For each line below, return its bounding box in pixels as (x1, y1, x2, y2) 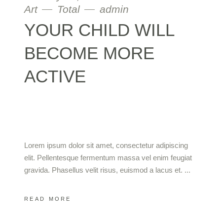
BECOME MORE (24, 43, 154, 63)
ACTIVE (24, 66, 86, 86)
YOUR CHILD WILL (24, 20, 174, 39)
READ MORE (24, 196, 72, 202)
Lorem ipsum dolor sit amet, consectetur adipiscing (24, 141, 188, 149)
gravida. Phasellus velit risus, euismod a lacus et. (24, 165, 184, 174)
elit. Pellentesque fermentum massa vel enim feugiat (24, 153, 192, 162)
